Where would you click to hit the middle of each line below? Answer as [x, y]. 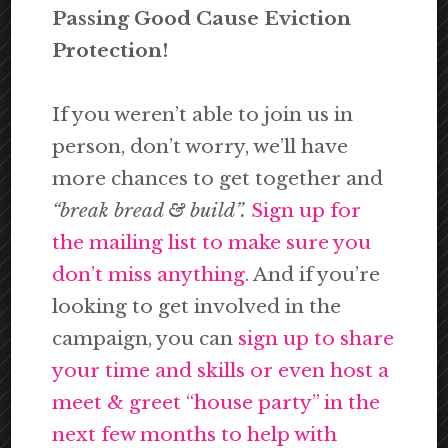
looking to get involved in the [197, 307]
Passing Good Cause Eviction [202, 19]
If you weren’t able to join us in [203, 115]
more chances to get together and [218, 179]
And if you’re [315, 275]
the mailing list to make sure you [212, 243]
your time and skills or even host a [221, 371]
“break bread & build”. [152, 211]
